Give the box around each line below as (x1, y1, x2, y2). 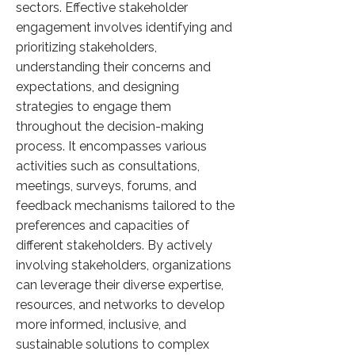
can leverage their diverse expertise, (16, 277, 223, 292)
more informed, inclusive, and (16, 317, 186, 332)
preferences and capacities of (16, 218, 189, 233)
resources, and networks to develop (16, 297, 225, 312)
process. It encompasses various (16, 139, 207, 154)
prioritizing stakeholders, (16, 40, 157, 55)
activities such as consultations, (16, 158, 200, 174)
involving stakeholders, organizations (16, 258, 231, 273)
